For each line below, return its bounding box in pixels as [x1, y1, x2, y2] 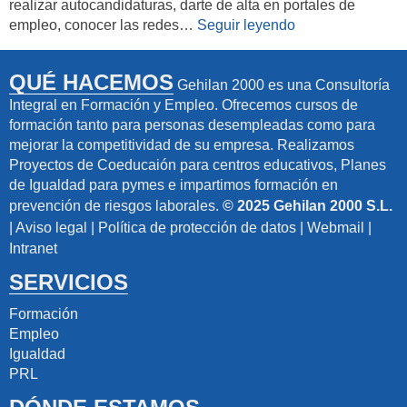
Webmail [307, 220, 364, 235]
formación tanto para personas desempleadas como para [9, 117, 375, 133]
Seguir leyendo [197, 17, 295, 33]
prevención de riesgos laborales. [9, 198, 223, 213]
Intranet [9, 241, 57, 256]
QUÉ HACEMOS [9, 70, 174, 94]
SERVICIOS [9, 270, 128, 294]
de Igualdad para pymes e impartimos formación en [9, 177, 338, 193]
